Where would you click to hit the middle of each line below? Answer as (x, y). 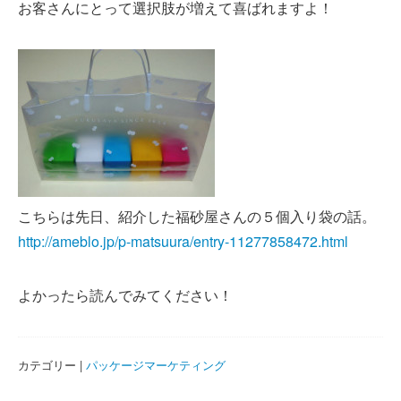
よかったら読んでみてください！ (125, 295)
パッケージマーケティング (156, 365)
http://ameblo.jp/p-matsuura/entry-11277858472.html (183, 241)
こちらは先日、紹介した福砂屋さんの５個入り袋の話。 (197, 216)
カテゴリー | (52, 365)
